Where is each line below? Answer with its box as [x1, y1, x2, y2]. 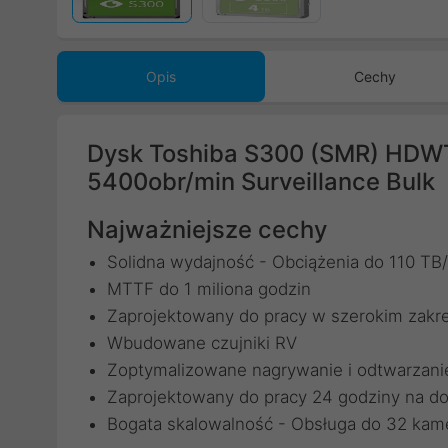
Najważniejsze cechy [87, 215, 327, 244]
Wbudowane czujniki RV [107, 333, 297, 353]
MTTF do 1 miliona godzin [107, 279, 311, 299]
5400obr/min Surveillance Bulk [87, 167, 435, 196]
